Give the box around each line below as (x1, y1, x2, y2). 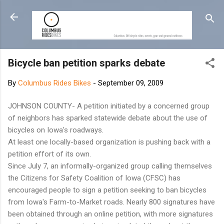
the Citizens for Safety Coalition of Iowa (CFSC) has (8, 173, 180, 183)
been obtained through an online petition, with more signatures (8, 209, 213, 219)
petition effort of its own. (8, 149, 91, 159)
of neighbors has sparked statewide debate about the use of (8, 113, 207, 123)
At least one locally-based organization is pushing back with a (8, 137, 210, 147)
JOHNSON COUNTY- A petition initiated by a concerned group (8, 101, 209, 111)
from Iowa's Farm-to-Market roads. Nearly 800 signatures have (8, 197, 215, 207)
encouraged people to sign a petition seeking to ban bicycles (8, 185, 206, 195)
